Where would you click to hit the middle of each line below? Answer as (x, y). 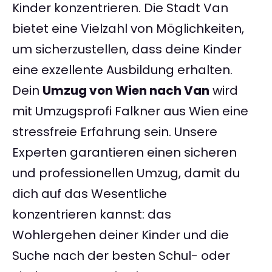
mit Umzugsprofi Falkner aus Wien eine (130, 111)
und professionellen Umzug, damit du (126, 173)
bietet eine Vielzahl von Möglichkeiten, (128, 29)
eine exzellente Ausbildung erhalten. (122, 70)
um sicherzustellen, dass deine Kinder (127, 49)
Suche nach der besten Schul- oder (121, 256)
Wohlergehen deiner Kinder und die (121, 235)
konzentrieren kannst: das (92, 215)
